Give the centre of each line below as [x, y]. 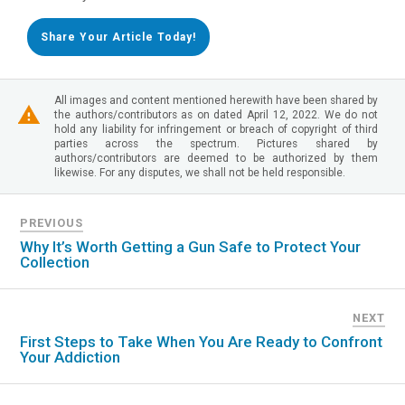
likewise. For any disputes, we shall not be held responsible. [200, 172]
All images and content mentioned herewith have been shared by [216, 100]
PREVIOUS [52, 222]
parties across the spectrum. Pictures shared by [216, 143]
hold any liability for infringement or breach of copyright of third [216, 129]
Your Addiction [71, 357]
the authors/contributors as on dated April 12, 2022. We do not [216, 114]
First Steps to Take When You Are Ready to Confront [202, 341]
